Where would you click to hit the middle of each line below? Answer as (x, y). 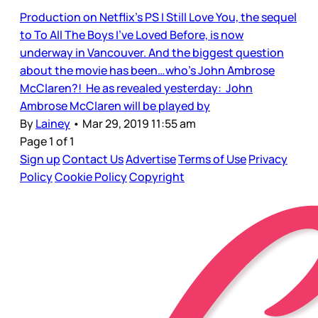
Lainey (53, 124)
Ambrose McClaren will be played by (115, 106)
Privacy (268, 159)
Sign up (40, 159)
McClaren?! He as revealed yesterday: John (136, 88)
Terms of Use (212, 159)
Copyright (157, 177)
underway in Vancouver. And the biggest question (152, 53)
